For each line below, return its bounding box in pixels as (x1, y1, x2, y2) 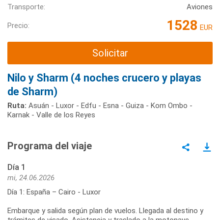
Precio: (7, 21, 29, 30)
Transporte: (7, 2, 45, 12)
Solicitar (92, 47, 128, 59)
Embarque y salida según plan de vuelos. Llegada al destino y (7, 206, 203, 215)
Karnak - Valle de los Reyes (7, 110, 95, 119)
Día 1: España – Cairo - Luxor (7, 187, 101, 196)
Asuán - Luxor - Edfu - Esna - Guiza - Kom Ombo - (27, 101, 192, 110)
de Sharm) (7, 85, 57, 98)
